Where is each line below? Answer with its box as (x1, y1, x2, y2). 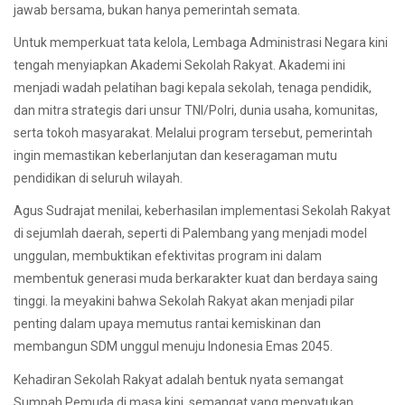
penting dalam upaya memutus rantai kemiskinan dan (14, 316, 321, 332)
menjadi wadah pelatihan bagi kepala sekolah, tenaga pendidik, (14, 80, 372, 96)
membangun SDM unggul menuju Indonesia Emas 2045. (14, 339, 333, 354)
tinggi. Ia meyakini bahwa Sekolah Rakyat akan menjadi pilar (14, 294, 354, 309)
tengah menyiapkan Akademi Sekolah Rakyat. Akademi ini (14, 58, 345, 73)
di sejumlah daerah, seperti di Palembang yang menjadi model (14, 226, 367, 241)
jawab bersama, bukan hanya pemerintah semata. (14, 3, 300, 18)
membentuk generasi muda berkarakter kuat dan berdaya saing (14, 271, 378, 287)
